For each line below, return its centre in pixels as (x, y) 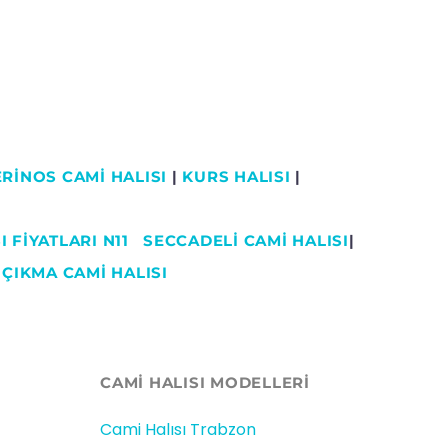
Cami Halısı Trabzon (178, 429)
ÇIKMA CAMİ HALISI (85, 273)
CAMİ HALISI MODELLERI (205, 383)
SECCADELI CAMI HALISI (246, 241)
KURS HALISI (236, 177)
